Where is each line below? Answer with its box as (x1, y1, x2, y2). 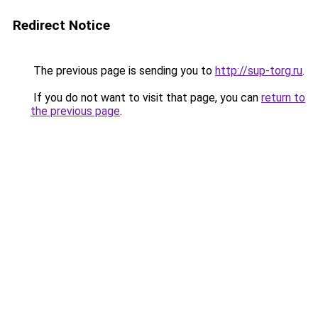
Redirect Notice (13, 17, 110, 33)
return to (261, 91, 305, 104)
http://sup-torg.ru (215, 64, 302, 77)
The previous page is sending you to (31, 64, 215, 77)
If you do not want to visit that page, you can (31, 91, 261, 104)
